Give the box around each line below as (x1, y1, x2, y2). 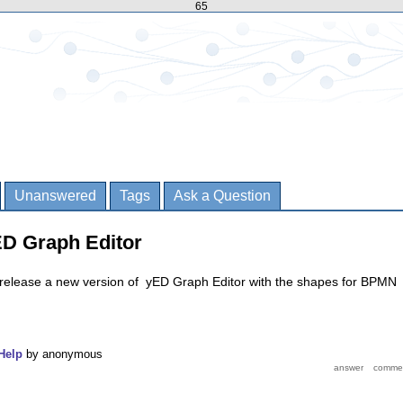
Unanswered (14, 188, 96, 203)
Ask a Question (174, 188, 271, 203)
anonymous (42, 347, 103, 361)
